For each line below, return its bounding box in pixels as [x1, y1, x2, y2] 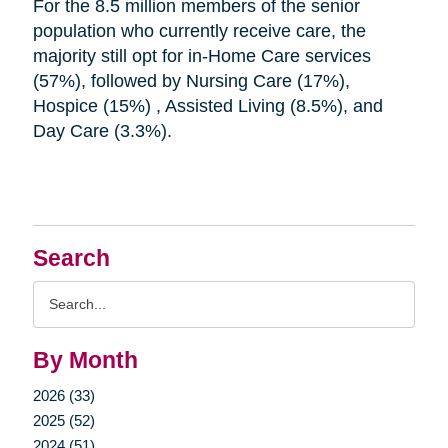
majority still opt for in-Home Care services [32, 45, 371, 66]
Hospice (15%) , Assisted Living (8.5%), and [32, 95, 383, 116]
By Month [32, 347, 138, 373]
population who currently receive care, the [32, 20, 366, 41]
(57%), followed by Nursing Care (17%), [32, 70, 350, 91]
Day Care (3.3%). [32, 120, 177, 141]
